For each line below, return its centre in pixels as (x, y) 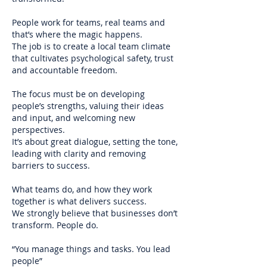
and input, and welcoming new (74, 118)
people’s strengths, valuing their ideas (88, 106)
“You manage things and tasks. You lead (91, 249)
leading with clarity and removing (79, 153)
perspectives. (40, 130)
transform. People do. (56, 225)
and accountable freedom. (66, 70)
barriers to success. (51, 165)
